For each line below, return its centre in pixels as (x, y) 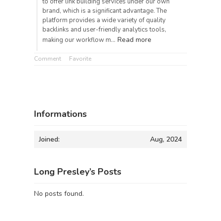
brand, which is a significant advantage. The (105, 11)
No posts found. (59, 194)
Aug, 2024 (166, 139)
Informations (60, 114)
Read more (134, 40)
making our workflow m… (79, 40)
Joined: (49, 139)
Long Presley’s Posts (78, 172)
